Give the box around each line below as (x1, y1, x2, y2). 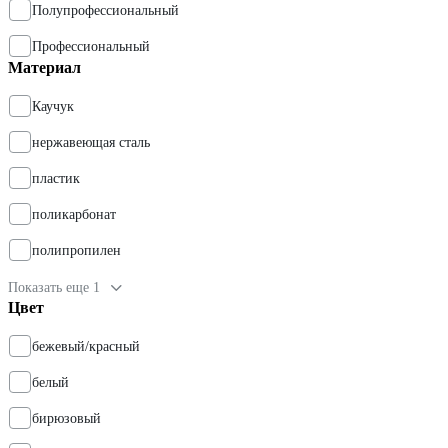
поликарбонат (32, 207, 116, 223)
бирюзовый (32, 411, 101, 427)
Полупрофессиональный (32, 3, 179, 19)
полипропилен (32, 243, 121, 259)
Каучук (32, 99, 74, 115)
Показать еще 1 (8, 280, 100, 296)
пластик (32, 171, 80, 187)
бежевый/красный (32, 339, 140, 355)
